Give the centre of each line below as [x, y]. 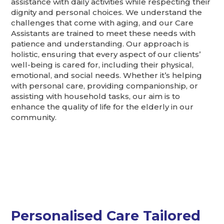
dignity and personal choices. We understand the [107, 12]
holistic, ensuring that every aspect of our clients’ [106, 54]
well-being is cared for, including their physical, [102, 65]
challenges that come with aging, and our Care [102, 23]
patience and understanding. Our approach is [100, 44]
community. [34, 117]
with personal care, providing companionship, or [105, 86]
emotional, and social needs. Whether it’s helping [107, 75]
